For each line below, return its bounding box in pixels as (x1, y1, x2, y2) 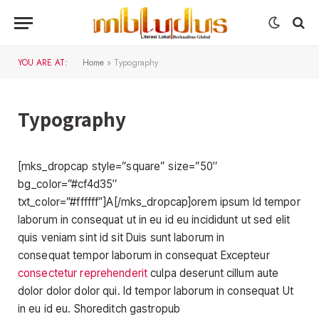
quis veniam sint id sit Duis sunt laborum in (18, 231, 225, 244)
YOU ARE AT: (18, 56, 68, 69)
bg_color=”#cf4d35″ (18, 177, 117, 191)
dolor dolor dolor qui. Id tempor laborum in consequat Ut (18, 284, 293, 298)
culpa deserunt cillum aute (147, 266, 279, 280)
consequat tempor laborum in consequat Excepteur (18, 249, 270, 262)
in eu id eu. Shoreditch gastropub (18, 302, 181, 315)
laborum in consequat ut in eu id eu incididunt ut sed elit (18, 213, 291, 226)
